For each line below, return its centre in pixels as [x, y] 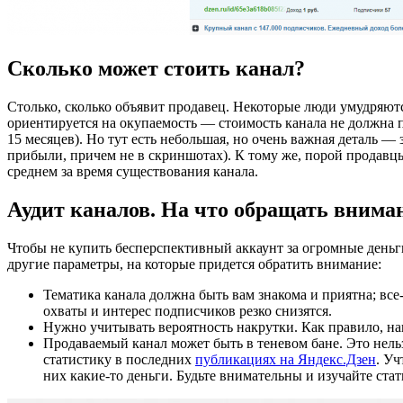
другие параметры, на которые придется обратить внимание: [194, 264]
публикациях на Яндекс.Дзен [286, 359]
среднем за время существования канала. [133, 171]
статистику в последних [119, 359]
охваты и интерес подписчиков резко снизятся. [188, 310]
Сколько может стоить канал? [156, 69]
